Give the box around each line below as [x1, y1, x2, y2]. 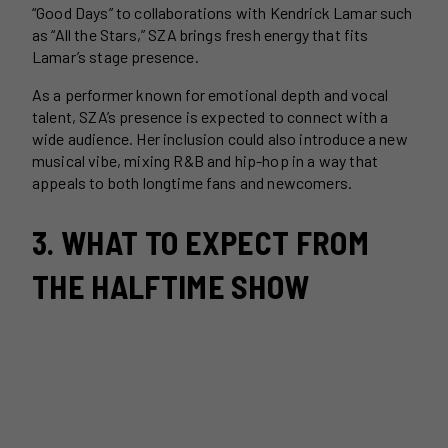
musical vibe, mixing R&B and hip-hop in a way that [32, 150, 379, 170]
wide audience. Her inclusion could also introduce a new [32, 128, 408, 148]
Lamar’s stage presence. [32, 46, 199, 66]
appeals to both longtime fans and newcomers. [32, 172, 353, 192]
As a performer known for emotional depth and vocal [32, 84, 389, 104]
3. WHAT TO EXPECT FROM [32, 223, 370, 262]
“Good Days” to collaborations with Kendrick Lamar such [32, 2, 413, 22]
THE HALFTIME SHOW [32, 267, 310, 306]
